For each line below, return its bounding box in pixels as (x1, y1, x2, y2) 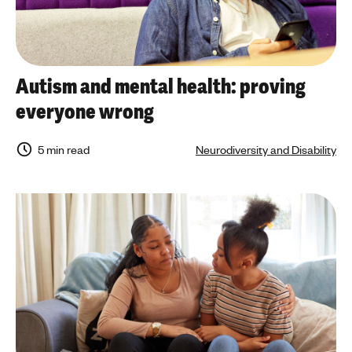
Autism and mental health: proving (16, 73, 306, 101)
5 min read (37, 142, 90, 157)
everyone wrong (16, 98, 154, 126)
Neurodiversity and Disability (196, 142, 336, 157)
